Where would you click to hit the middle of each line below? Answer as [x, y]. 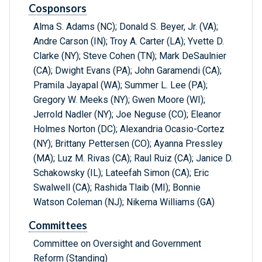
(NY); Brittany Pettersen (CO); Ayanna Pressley [128, 144]
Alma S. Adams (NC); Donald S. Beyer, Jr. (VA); [126, 27]
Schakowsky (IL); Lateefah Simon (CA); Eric [121, 173]
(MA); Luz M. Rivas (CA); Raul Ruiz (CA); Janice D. [133, 158]
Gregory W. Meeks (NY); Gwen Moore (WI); [119, 100]
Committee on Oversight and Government [117, 244]
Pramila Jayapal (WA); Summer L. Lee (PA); [120, 85]
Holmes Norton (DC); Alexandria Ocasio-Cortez [129, 129]
